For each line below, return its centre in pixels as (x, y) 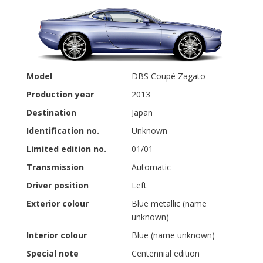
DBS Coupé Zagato (168, 76)
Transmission (55, 167)
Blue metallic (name (169, 203)
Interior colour (57, 235)
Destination (51, 112)
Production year (60, 94)
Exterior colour (58, 203)
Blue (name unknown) (173, 235)
